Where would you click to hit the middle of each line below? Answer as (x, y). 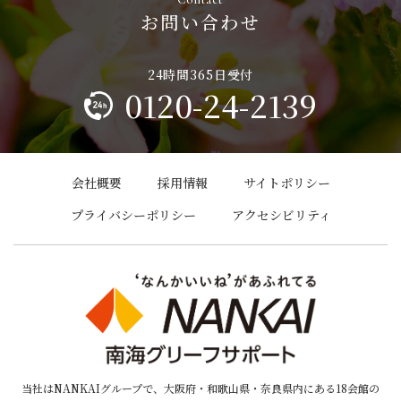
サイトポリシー (286, 183)
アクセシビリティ (281, 215)
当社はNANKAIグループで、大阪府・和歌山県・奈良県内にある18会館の (200, 388)
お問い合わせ (200, 21)
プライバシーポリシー (133, 215)
